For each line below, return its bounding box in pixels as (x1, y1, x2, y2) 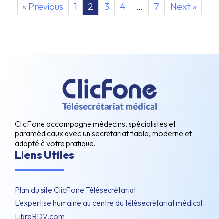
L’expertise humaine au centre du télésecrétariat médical (15, 198, 202, 208)
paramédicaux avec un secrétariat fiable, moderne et (15, 129, 192, 139)
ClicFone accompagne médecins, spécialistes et (15, 119, 175, 129)
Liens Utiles (15, 148, 74, 162)
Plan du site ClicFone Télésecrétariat (15, 185, 136, 195)
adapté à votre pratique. (15, 138, 96, 149)
